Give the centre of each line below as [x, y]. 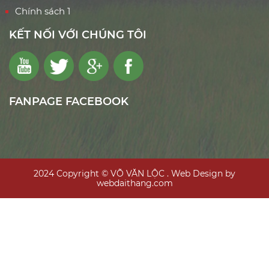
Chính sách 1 [43, 11]
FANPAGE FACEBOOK [69, 101]
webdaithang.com [134, 183]
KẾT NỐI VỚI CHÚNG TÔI [78, 35]
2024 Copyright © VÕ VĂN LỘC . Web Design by [134, 173]
